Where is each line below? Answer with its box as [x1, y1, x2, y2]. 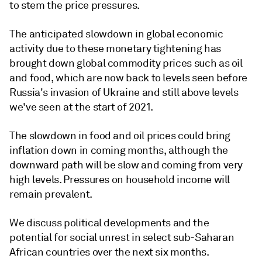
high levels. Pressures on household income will [9, 173, 230, 186]
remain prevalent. [9, 188, 92, 201]
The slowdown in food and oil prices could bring [9, 129, 231, 142]
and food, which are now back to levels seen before [9, 71, 248, 84]
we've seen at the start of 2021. [9, 101, 153, 113]
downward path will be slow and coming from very [9, 158, 243, 171]
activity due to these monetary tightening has [9, 42, 221, 55]
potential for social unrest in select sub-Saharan [9, 231, 235, 244]
